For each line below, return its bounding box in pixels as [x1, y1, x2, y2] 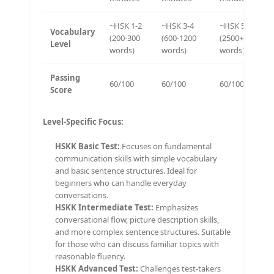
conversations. [55, 189, 108, 201]
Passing [50, 72, 80, 83]
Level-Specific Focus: [43, 116, 124, 127]
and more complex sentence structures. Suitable [55, 226, 231, 237]
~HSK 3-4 [161, 20, 194, 31]
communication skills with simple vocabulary [55, 152, 217, 164]
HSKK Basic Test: [55, 140, 120, 152]
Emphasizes [154, 201, 198, 213]
